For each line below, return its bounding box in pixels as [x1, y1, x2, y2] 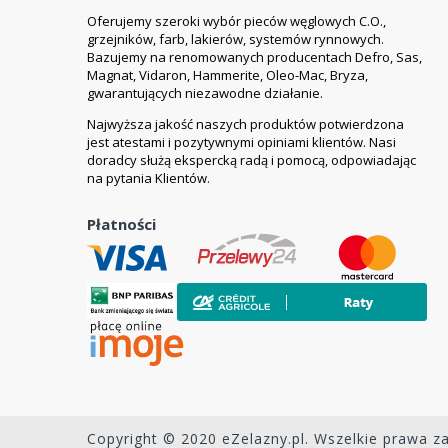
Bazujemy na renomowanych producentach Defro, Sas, [87, 48, 422, 67]
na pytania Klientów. [87, 169, 210, 188]
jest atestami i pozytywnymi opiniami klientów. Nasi [87, 133, 396, 152]
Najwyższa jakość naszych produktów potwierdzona [87, 115, 404, 134]
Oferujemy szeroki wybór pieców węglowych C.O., [87, 12, 386, 31]
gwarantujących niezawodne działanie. [87, 84, 323, 103]
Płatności [87, 214, 156, 235]
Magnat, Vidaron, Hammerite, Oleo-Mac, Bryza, [87, 66, 368, 85]
